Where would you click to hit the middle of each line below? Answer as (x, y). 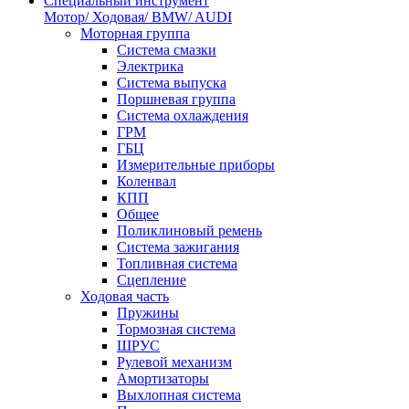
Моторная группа (135, 33)
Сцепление (152, 280)
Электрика (150, 66)
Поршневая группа (176, 99)
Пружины (148, 313)
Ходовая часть (125, 296)
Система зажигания (178, 247)
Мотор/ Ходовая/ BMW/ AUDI (138, 17)
